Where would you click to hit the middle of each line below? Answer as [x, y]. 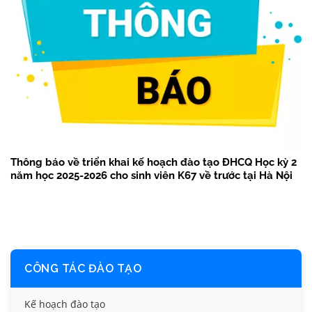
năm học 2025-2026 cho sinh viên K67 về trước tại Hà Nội [151, 176]
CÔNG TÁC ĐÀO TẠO [83, 269]
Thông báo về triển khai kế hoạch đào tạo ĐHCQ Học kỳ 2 [154, 163]
